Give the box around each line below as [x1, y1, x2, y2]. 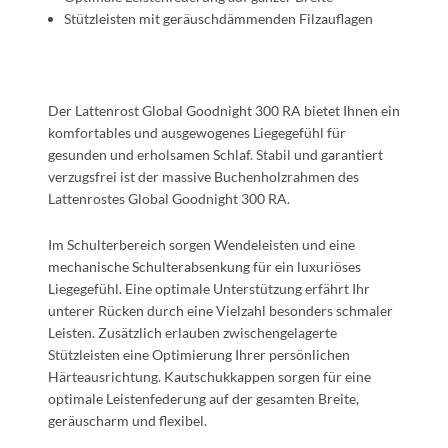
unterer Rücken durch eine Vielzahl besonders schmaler [48, 302, 393, 319]
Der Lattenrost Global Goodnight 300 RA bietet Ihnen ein [48, 102, 400, 119]
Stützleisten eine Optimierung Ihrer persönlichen [48, 346, 350, 363]
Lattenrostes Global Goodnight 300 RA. [48, 190, 290, 207]
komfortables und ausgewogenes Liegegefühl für [48, 124, 346, 141]
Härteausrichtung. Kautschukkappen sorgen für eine [48, 368, 371, 385]
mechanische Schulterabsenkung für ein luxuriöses [48, 258, 361, 275]
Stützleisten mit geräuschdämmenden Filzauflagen [64, 10, 373, 27]
